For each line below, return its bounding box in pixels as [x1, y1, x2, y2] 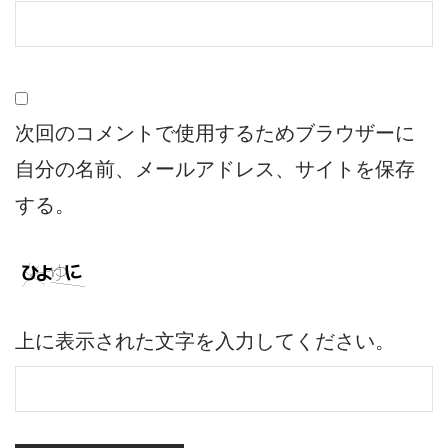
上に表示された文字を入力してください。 [15, 329, 395, 354]
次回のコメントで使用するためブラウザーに [15, 121, 415, 146]
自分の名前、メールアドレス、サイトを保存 [15, 157, 415, 182]
